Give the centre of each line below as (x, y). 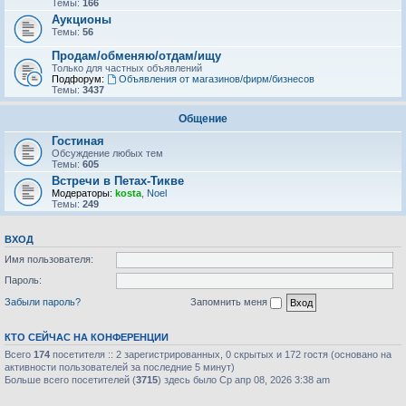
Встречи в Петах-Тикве (118, 181)
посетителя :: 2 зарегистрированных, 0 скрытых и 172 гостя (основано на (221, 354)
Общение (203, 119)
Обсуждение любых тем (107, 153)
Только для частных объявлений (127, 68)
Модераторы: (82, 193)
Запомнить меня (230, 301)
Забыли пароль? (43, 301)
